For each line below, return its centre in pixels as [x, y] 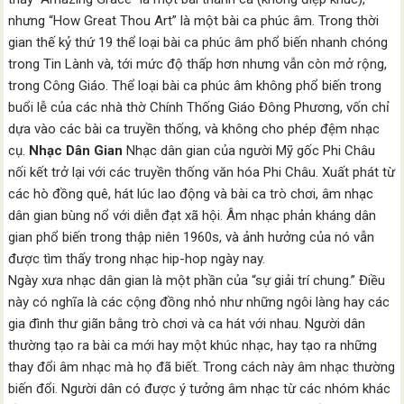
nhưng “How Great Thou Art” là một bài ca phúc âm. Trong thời [194, 21]
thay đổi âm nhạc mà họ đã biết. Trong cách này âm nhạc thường [202, 367]
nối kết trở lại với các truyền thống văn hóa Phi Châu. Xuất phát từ [202, 172]
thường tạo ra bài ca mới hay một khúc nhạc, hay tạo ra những [193, 345]
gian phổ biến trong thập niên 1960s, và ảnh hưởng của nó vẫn [192, 237]
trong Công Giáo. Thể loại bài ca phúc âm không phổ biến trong [195, 86]
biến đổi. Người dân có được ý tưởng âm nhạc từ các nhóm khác [200, 389]
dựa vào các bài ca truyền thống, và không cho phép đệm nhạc [194, 129]
